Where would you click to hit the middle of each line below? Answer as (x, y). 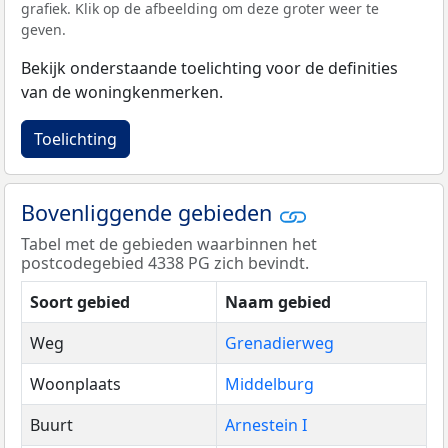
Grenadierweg (279, 342)
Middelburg (269, 383)
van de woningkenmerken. (122, 92)
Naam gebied (278, 301)
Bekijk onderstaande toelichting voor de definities (209, 68)
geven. (43, 30)
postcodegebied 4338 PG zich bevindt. (165, 262)
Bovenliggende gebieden (149, 213)
